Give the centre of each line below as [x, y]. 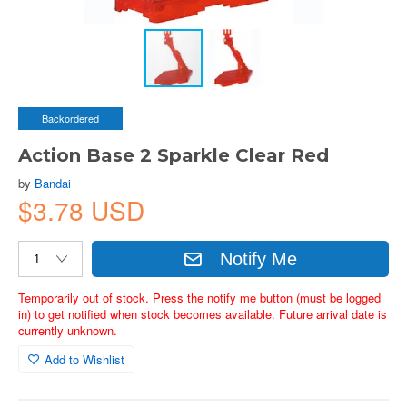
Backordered [70, 118]
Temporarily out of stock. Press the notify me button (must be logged [199, 298]
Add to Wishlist [84, 359]
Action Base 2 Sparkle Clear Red [174, 155]
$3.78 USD [81, 210]
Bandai [53, 183]
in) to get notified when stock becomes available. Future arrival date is [203, 314]
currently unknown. [68, 330]
